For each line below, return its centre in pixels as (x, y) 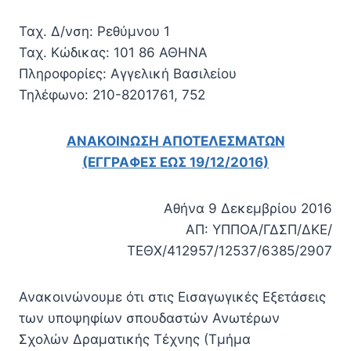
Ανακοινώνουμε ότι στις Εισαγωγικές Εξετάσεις (172, 297)
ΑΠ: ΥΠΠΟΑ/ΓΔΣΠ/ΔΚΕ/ (259, 230)
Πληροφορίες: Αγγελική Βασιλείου (157, 74)
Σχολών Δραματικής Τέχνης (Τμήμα (135, 339)
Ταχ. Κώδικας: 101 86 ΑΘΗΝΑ (143, 52)
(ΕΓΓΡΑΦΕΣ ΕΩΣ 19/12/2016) (175, 162)
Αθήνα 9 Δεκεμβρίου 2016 (248, 208)
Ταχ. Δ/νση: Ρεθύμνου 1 (124, 31)
